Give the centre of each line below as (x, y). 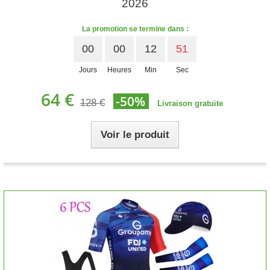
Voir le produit (135, 135)
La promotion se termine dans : (135, 29)
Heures (119, 70)
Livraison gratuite (190, 103)
